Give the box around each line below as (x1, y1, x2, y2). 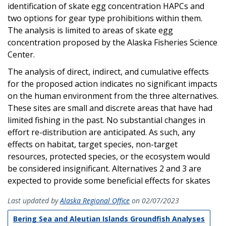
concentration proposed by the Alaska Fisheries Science (8, 36, 217, 48)
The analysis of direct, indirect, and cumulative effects (8, 66, 209, 77)
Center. (8, 48, 35, 60)
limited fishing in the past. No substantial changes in (8, 114, 205, 126)
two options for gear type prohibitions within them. (8, 12, 202, 24)
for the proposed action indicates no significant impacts (8, 78, 217, 89)
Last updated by (8, 195, 60, 205)
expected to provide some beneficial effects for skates (8, 175, 210, 186)
